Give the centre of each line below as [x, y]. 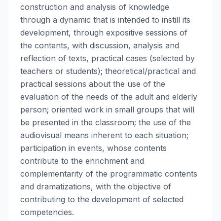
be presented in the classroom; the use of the [106, 122]
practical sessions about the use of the [93, 84]
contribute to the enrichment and [82, 161]
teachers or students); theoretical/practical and [108, 71]
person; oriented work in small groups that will [107, 110]
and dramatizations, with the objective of [96, 186]
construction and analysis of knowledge [95, 7]
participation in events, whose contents [93, 148]
